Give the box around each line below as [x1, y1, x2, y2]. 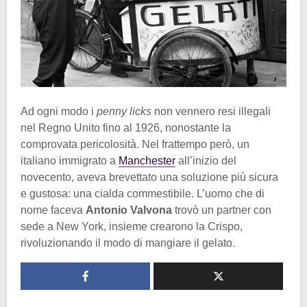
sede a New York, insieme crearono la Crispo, [21, 220, 243, 232]
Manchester [119, 154, 175, 167]
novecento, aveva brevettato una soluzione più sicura [21, 171, 278, 183]
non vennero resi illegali [151, 105, 271, 117]
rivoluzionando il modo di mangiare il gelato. [21, 236, 235, 249]
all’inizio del [175, 154, 236, 167]
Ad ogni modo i [21, 105, 97, 117]
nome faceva [21, 204, 86, 216]
